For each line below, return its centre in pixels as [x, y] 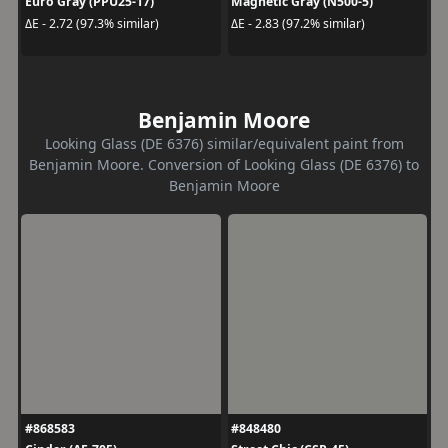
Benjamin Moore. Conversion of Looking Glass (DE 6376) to [224, 164]
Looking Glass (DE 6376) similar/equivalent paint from [224, 143]
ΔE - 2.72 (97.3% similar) [91, 23]
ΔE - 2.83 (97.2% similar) [298, 23]
